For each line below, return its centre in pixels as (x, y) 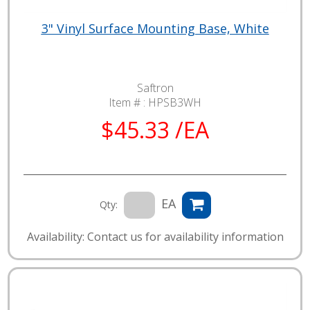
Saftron (155, 88)
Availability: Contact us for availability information (155, 236)
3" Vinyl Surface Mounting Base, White (155, 28)
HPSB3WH (175, 102)
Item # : (128, 102)
